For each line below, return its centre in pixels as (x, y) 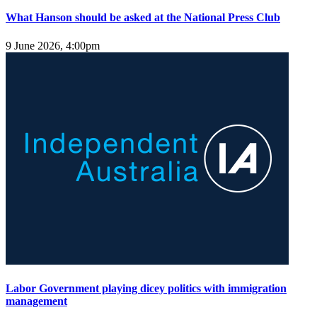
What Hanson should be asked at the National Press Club (143, 18)
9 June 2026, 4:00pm (53, 45)
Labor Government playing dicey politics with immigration (146, 288)
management (36, 301)
